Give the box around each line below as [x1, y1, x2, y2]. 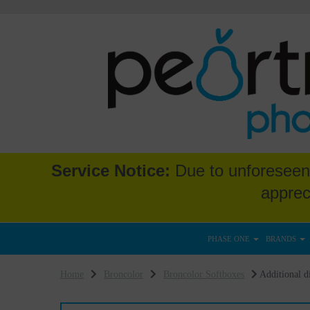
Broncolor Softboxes [163, 269, 244, 280]
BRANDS [265, 235, 298, 243]
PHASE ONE [207, 235, 252, 243]
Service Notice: [51, 161, 170, 180]
